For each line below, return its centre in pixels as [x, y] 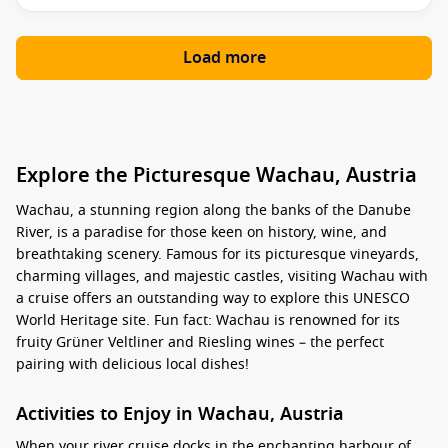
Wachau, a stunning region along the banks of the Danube [213, 210]
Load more [224, 58]
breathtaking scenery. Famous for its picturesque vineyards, [217, 254]
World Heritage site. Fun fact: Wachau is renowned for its [208, 320]
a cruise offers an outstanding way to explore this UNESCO [213, 298]
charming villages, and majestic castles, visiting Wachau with [222, 276]
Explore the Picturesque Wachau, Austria [216, 175]
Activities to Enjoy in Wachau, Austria [180, 414]
